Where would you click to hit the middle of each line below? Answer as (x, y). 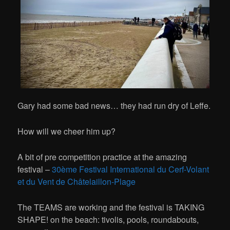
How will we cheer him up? (67, 131)
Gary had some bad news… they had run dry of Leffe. (114, 106)
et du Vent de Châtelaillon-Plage (77, 182)
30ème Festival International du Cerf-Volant (131, 169)
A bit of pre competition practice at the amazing (102, 157)
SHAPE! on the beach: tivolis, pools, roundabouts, (108, 220)
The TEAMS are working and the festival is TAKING (111, 207)
